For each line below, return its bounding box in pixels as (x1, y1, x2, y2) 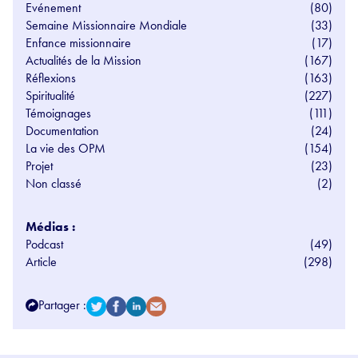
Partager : (38, 296, 86, 313)
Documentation (26, 121, 99, 139)
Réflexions (26, 69, 76, 86)
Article (26, 253, 57, 270)
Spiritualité (26, 86, 75, 104)
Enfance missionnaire (26, 34, 131, 51)
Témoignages (26, 104, 91, 121)
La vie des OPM (26, 139, 105, 157)
